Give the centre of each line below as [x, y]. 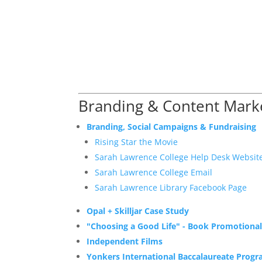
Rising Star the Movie [137, 142]
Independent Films [125, 242]
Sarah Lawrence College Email [154, 173]
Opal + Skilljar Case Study [138, 211]
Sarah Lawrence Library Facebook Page [171, 188]
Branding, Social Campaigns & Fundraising [172, 127]
